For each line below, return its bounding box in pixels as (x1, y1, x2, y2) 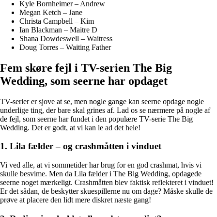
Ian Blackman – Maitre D (19, 25, 97, 34)
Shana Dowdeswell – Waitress (19, 34, 112, 43)
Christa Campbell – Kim (19, 16, 94, 25)
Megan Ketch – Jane (19, 8, 82, 16)
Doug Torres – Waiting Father (19, 43, 111, 51)
